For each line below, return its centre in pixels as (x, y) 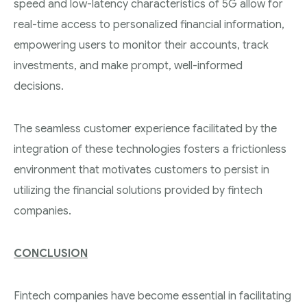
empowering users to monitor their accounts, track (141, 45)
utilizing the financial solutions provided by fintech (138, 191)
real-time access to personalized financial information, (149, 25)
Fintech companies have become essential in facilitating (152, 296)
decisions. (39, 86)
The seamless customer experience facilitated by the (145, 129)
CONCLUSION (51, 254)
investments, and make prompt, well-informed (128, 66)
